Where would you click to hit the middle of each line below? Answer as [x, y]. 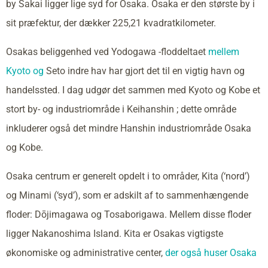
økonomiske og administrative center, [86, 252]
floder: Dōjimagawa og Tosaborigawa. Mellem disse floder [129, 214]
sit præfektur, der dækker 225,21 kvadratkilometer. [111, 23]
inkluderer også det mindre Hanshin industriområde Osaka [129, 128]
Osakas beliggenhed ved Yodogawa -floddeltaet [107, 51]
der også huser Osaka [211, 252]
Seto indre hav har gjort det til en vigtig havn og [144, 71]
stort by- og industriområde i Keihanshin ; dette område [121, 109]
